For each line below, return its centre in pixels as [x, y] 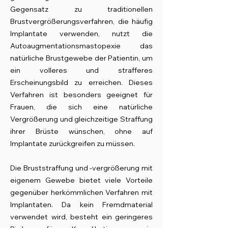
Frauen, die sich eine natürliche [81, 107]
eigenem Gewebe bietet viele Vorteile [81, 180]
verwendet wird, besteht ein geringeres [81, 217]
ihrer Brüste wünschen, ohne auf [81, 131]
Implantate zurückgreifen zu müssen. [73, 144]
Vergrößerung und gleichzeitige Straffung [81, 119]
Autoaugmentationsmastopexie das [81, 46]
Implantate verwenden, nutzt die [81, 34]
